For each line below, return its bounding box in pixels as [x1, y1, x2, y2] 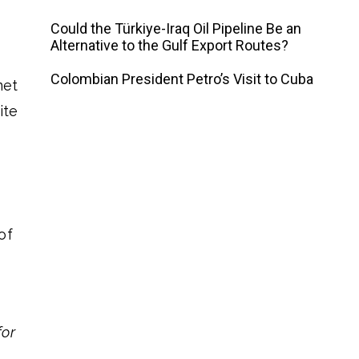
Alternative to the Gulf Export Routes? [50, 37, 289, 54]
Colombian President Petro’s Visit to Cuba [50, 71, 314, 87]
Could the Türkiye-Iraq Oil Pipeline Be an [50, 20, 302, 37]
